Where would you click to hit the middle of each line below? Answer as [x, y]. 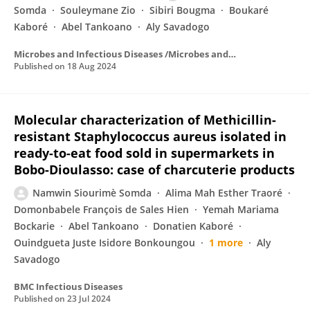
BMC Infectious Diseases [68, 286]
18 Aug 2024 [92, 66]
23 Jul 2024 [89, 299]
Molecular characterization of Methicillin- [145, 120]
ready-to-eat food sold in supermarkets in [144, 153]
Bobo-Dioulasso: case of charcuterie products [154, 170]
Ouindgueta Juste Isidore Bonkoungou [104, 243]
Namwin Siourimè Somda [92, 193]
